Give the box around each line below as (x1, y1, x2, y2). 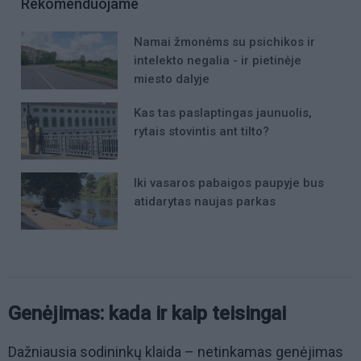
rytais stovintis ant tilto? (134, 123, 269, 139)
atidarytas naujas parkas (134, 193, 276, 209)
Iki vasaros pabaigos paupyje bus (134, 175, 324, 190)
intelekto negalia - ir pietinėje (134, 53, 301, 68)
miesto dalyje (134, 72, 210, 87)
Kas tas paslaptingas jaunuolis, (134, 105, 312, 120)
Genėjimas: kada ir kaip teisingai (8, 302, 286, 326)
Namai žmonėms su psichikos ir (134, 35, 315, 50)
